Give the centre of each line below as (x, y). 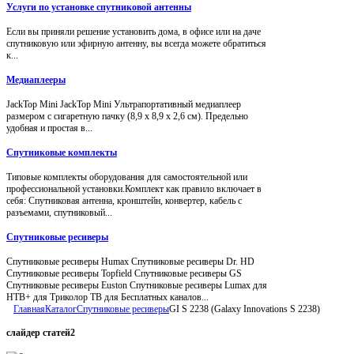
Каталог (61, 309)
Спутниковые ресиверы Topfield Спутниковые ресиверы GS (124, 273)
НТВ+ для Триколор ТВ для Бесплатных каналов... (107, 297)
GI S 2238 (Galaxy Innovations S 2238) (245, 309)
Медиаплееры (36, 79)
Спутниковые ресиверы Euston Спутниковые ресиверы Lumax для (137, 285)
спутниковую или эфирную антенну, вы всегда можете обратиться (136, 43)
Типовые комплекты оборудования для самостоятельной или (127, 177)
